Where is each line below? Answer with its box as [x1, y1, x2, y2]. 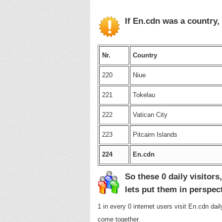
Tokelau [133, 91, 155, 99]
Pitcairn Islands [133, 131, 177, 138]
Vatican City [133, 111, 167, 118]
